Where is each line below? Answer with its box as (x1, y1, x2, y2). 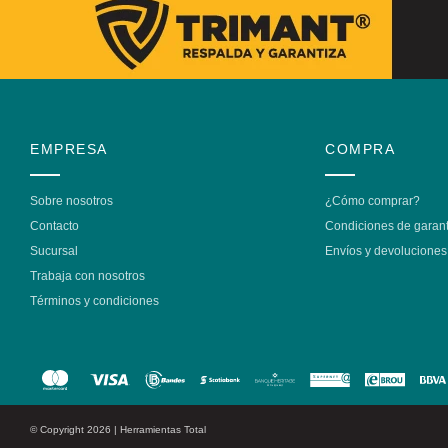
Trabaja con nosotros (30, 269, 145, 283)
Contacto (30, 219, 79, 233)
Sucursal (30, 244, 78, 258)
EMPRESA (30, 141, 108, 157)
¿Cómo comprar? (325, 194, 421, 208)
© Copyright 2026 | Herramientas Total (30, 424, 206, 435)
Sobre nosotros (30, 194, 113, 208)
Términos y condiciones (30, 294, 159, 308)
